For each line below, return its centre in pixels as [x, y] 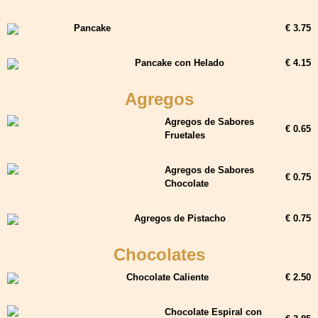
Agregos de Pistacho [180, 219]
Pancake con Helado [180, 63]
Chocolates [159, 255]
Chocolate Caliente [168, 278]
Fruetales [185, 136]
